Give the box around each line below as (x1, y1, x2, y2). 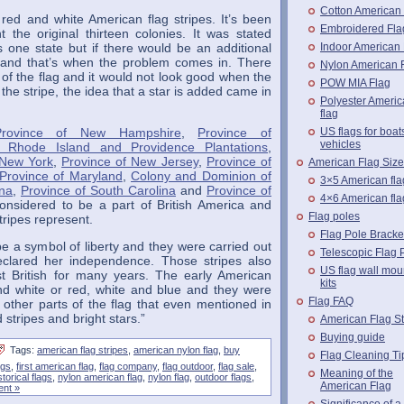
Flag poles (308, 210, 360, 223)
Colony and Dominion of (131, 169, 272, 184)
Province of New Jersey (61, 154, 198, 170)
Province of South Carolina (21, 183, 176, 198)
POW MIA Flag (320, 77, 390, 89)
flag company (99, 361, 157, 372)
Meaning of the (320, 367, 393, 380)
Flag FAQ (308, 295, 353, 308)
